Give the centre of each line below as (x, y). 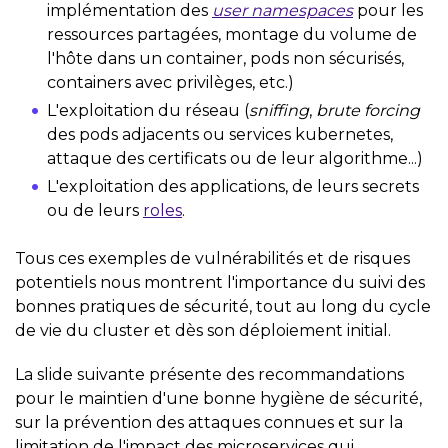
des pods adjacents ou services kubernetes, (220, 134)
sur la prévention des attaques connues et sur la (209, 422)
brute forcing (368, 110)
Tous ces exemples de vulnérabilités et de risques (212, 258)
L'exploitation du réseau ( (148, 110)
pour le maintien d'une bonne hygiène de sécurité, (218, 398)
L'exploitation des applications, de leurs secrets (233, 186)
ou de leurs (95, 210)
